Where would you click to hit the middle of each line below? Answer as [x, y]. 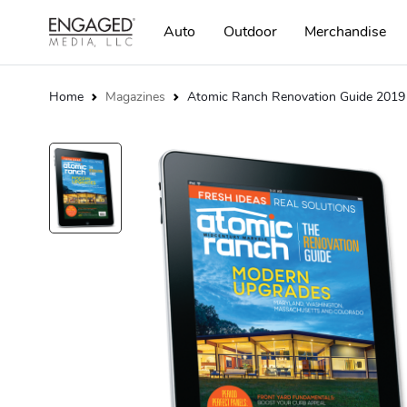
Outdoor [250, 32]
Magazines [135, 96]
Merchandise [345, 32]
